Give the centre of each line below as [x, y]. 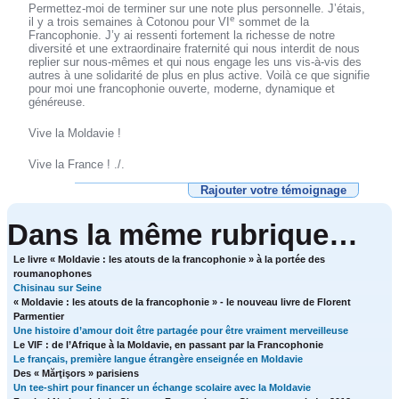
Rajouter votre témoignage [273, 191]
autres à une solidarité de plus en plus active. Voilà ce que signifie [199, 76]
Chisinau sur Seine [58, 288]
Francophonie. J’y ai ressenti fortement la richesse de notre [182, 36]
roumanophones [53, 274]
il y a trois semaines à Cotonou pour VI [130, 22]
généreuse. [57, 102]
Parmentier [39, 317]
